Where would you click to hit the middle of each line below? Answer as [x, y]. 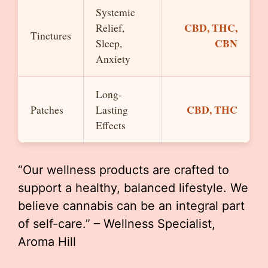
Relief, [110, 27]
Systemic [115, 12]
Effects [111, 125]
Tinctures [51, 35]
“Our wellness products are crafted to [124, 170]
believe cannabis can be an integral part [131, 205]
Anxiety [113, 58]
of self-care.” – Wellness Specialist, [117, 223]
